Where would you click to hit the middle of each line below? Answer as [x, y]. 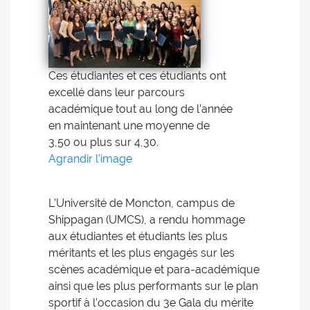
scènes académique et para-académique [154, 270]
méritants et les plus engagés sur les [142, 253]
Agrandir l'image [90, 159]
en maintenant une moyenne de [129, 126]
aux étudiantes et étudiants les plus [138, 236]
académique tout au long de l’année [140, 109]
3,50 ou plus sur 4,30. [103, 142]
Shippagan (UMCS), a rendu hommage [147, 220]
